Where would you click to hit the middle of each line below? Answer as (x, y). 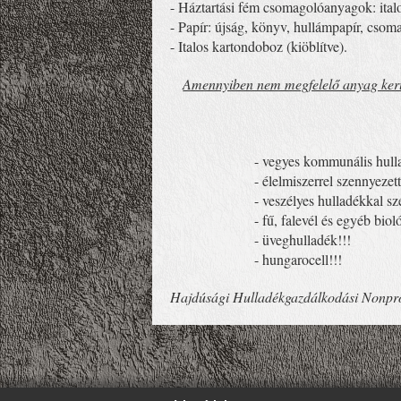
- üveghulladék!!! (261, 239)
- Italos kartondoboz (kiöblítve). (259, 46)
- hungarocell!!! (256, 259)
